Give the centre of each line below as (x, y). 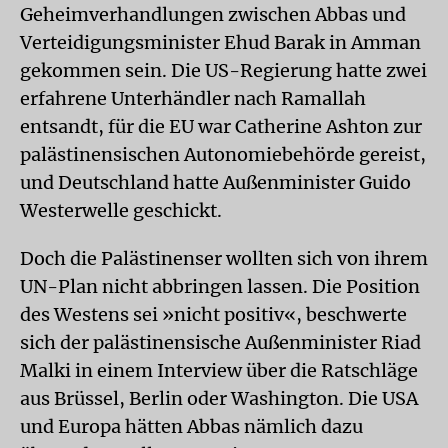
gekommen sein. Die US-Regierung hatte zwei (223, 70)
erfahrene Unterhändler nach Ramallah (193, 98)
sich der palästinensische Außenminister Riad (220, 342)
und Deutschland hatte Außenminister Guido (215, 182)
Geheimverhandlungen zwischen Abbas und (213, 14)
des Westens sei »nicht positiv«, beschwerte (213, 314)
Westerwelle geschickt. (121, 210)
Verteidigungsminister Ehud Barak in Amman (220, 42)
